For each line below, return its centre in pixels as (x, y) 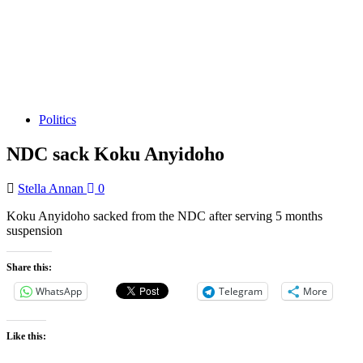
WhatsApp (59, 291)
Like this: (26, 336)
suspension (34, 230)
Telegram (241, 291)
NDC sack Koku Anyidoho (115, 154)
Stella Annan (52, 188)
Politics (58, 120)
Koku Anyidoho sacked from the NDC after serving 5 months (164, 216)
